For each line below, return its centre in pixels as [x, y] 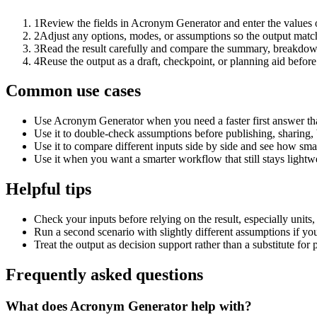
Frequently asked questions [104, 275]
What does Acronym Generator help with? [129, 306]
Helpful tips [48, 189]
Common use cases [73, 91]
